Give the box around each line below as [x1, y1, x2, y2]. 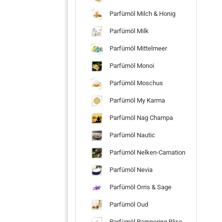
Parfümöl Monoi [108, 61, 154, 69]
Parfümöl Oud [108, 200, 148, 208]
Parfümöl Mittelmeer [108, 44, 167, 52]
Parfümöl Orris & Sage [108, 183, 171, 191]
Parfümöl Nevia [108, 166, 153, 173]
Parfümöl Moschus [108, 79, 163, 87]
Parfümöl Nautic [108, 131, 155, 139]
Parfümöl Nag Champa [108, 113, 173, 121]
